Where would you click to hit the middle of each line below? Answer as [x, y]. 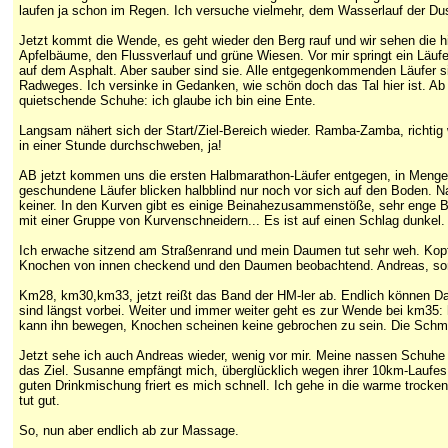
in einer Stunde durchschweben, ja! [120, 145]
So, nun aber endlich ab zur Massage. [129, 430]
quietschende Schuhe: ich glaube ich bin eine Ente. [167, 100]
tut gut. [39, 400]
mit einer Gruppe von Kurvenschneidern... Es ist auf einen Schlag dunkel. [232, 220]
